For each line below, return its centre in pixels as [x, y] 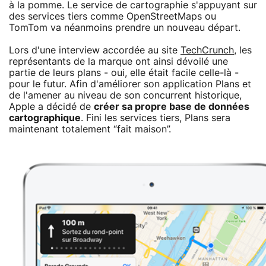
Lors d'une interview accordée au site [95, 50]
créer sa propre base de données [172, 107]
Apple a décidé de [51, 107]
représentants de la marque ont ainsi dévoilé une [118, 61]
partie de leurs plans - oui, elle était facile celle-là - [124, 73]
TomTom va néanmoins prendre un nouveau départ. [125, 28]
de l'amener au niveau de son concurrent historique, [125, 95]
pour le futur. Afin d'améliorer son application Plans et [130, 84]
